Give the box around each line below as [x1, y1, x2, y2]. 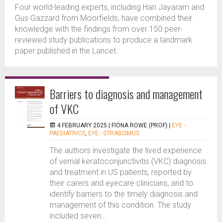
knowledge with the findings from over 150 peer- [15, 24, 183, 34]
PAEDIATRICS [50, 130, 85, 137]
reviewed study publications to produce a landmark [15, 35, 192, 45]
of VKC [50, 100, 79, 117]
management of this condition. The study [50, 200, 191, 210]
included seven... [50, 211, 107, 221]
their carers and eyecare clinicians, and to [50, 178, 193, 188]
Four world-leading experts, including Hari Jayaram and [15, 2, 204, 12]
